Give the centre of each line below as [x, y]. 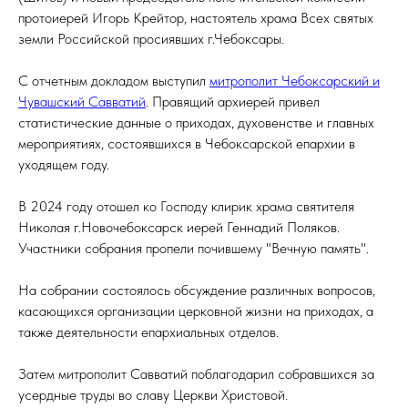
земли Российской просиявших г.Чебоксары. [151, 39]
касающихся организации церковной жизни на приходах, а [196, 311]
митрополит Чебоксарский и [295, 81]
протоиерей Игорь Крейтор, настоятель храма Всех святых [196, 18]
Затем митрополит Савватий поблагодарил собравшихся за [196, 374]
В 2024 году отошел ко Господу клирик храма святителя [186, 206]
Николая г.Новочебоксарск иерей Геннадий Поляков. [179, 227]
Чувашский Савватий [82, 102]
